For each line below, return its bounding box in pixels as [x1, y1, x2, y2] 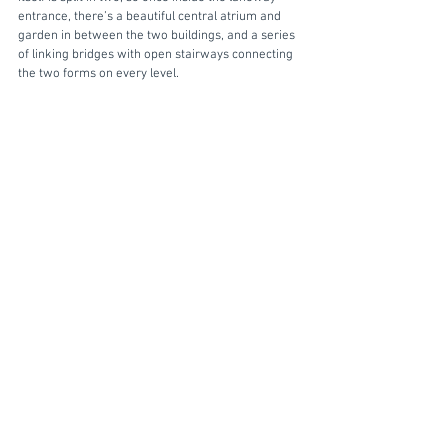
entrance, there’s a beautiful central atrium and [18, 8, 284, 25]
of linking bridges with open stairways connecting [18, 46, 296, 63]
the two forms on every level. [18, 65, 185, 82]
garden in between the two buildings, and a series [18, 27, 298, 44]
